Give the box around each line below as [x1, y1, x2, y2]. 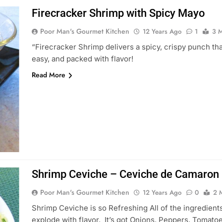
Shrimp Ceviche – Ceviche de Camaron [31, 168, 219, 180]
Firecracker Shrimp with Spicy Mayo [31, 7, 205, 19]
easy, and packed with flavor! [31, 54, 133, 63]
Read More [31, 70, 65, 80]
